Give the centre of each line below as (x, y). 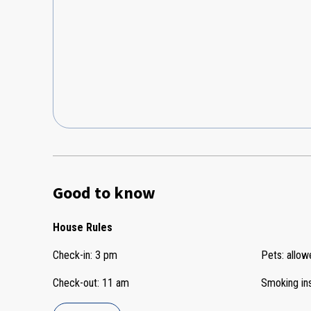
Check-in (72, 255)
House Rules (83, 228)
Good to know (104, 193)
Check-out (75, 283)
